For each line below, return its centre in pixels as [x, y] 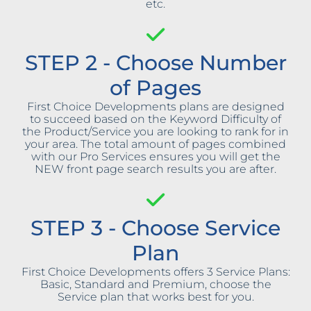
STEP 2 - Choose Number [155, 63]
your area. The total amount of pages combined [155, 144]
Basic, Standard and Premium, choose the [155, 285]
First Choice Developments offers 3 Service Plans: [155, 272]
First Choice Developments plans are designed [155, 107]
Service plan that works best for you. [155, 297]
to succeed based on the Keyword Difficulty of [155, 119]
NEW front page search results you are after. [155, 169]
